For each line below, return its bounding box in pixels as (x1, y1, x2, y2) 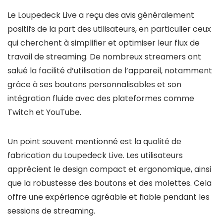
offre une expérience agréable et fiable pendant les (7, 191, 210, 203)
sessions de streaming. (7, 205, 95, 217)
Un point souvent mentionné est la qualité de (7, 136, 181, 147)
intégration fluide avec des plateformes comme (7, 93, 194, 104)
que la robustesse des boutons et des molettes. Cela (7, 177, 212, 189)
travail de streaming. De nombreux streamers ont (7, 51, 201, 62)
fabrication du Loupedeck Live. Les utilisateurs (7, 150, 183, 161)
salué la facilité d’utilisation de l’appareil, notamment (7, 65, 212, 76)
